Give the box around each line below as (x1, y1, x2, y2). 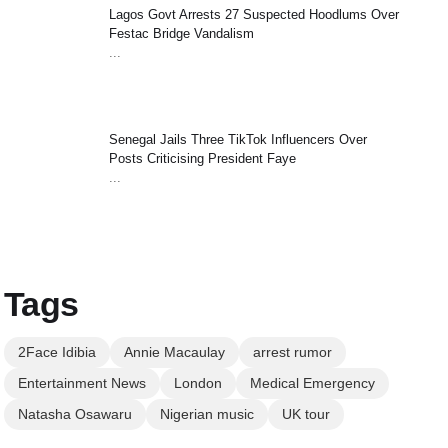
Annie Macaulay (123, 344, 225, 360)
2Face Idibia (17, 344, 96, 360)
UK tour (281, 406, 330, 422)
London (173, 375, 222, 391)
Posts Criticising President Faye (108, 151, 296, 166)
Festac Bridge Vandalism (108, 26, 254, 41)
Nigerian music (159, 406, 254, 422)
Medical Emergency (249, 375, 375, 391)
